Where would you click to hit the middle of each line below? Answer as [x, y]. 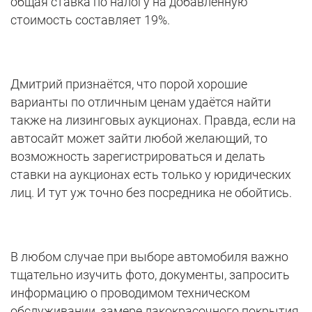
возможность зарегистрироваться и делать [138, 157]
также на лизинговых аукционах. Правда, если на [153, 120]
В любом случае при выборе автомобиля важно [149, 257]
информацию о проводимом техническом [130, 293]
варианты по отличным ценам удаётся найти [141, 102]
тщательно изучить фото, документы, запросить [150, 275]
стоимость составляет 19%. [90, 20]
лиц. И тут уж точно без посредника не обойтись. [151, 193]
